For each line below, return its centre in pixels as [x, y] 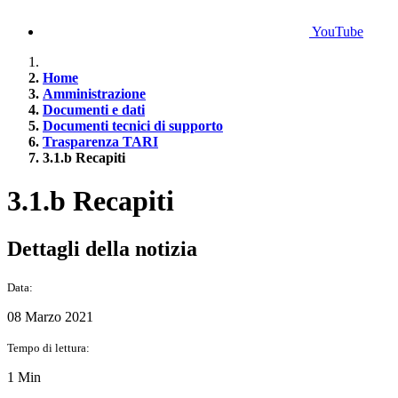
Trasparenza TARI [100, 142]
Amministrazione [94, 94]
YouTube [338, 32]
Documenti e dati [94, 110]
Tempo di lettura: [48, 347]
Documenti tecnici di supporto [133, 126]
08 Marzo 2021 [50, 316]
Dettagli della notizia [102, 248]
